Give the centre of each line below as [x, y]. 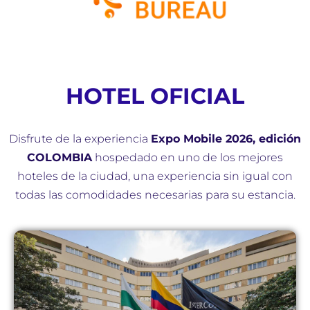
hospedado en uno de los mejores [188, 158]
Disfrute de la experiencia [80, 139]
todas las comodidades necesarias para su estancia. [155, 195]
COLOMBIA [60, 158]
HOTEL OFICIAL [155, 96]
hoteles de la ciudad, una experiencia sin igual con [155, 176]
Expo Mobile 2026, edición [226, 139]
